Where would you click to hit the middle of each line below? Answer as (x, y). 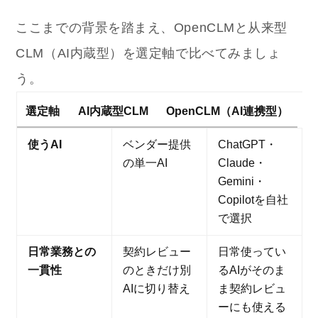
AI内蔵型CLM (113, 111)
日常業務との (61, 252)
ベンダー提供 (157, 145)
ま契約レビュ (252, 289)
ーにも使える (252, 307)
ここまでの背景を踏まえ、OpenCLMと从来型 (152, 28)
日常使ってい (252, 252)
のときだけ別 (157, 270)
